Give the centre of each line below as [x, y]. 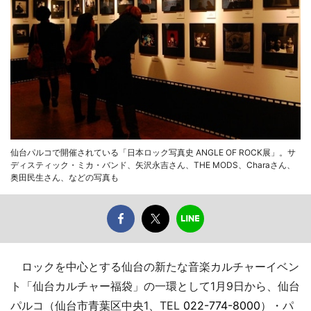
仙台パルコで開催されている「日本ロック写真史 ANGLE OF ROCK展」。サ [153, 152]
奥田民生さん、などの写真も [65, 177]
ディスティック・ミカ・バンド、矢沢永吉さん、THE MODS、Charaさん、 [153, 165]
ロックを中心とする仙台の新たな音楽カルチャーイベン [155, 266]
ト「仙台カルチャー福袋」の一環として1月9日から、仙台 [155, 286]
